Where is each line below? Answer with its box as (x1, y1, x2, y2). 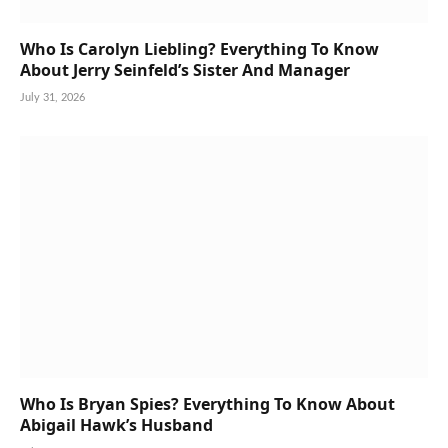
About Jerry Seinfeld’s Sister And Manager (20, 58, 350, 81)
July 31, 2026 (20, 91, 85, 103)
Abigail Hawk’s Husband (20, 414, 213, 437)
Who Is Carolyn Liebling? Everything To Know (20, 37, 379, 60)
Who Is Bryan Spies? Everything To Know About (20, 393, 395, 416)
